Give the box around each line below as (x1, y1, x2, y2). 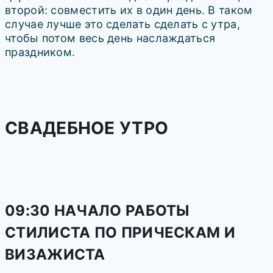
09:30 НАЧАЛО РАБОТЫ (5, 201, 190, 219)
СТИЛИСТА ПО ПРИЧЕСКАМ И (5, 223, 235, 241)
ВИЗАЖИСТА (5, 245, 105, 263)
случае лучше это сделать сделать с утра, (5, 18, 240, 31)
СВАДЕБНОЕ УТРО (5, 117, 169, 138)
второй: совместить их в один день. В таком (5, 4, 253, 17)
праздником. (5, 46, 76, 59)
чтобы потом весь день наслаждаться (5, 32, 216, 45)
